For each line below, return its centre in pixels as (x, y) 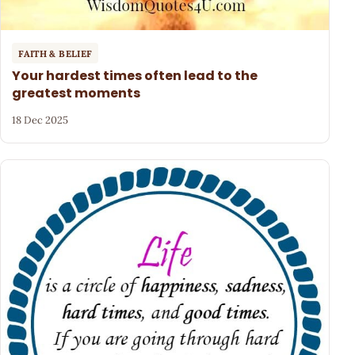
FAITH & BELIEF (55, 53)
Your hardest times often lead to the (135, 76)
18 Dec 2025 (40, 120)
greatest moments (76, 94)
